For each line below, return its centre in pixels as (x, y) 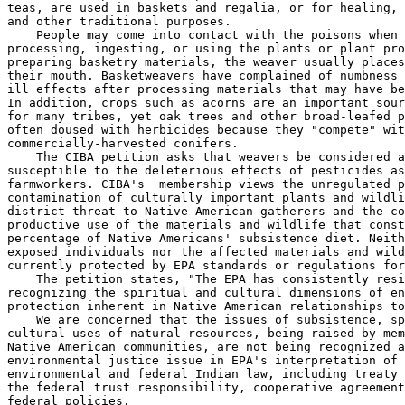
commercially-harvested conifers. (123, 143)
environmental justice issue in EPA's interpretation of (202, 360)
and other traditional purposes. (119, 21)
